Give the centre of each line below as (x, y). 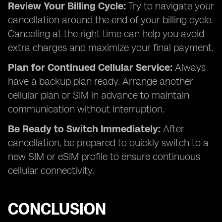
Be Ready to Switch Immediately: (85, 129)
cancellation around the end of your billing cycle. (111, 20)
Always (190, 67)
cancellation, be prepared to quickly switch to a (108, 143)
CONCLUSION (57, 209)
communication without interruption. (86, 109)
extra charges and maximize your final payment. (111, 48)
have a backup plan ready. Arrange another (101, 81)
